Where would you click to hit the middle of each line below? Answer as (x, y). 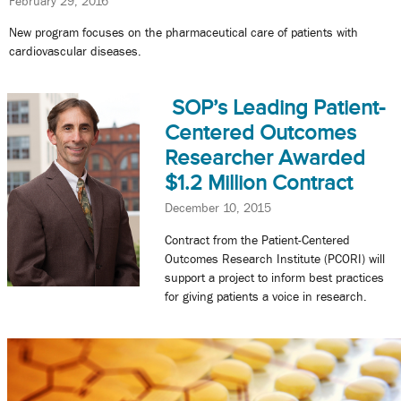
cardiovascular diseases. (75, 51)
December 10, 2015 (218, 208)
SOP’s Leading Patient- (278, 108)
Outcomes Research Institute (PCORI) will (274, 258)
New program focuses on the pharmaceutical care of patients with (183, 33)
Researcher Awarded (264, 158)
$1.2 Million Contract (258, 183)
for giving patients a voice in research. (265, 296)
